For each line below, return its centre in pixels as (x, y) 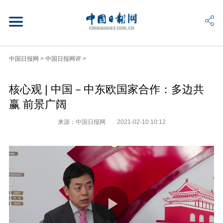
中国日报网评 (63, 58)
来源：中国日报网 (82, 122)
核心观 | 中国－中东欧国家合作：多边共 (106, 89)
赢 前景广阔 (38, 104)
